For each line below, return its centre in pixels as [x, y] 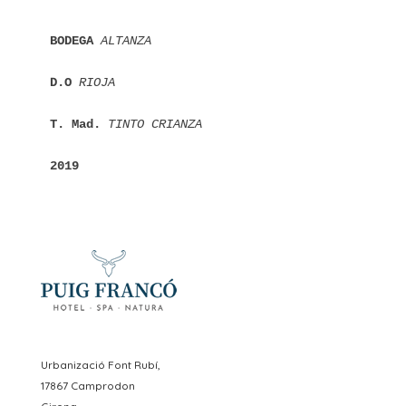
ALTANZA [126, 40]
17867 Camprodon [87, 386]
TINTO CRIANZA [155, 124]
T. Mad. [78, 124]
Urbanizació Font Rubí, [100, 365]
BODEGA [75, 40]
